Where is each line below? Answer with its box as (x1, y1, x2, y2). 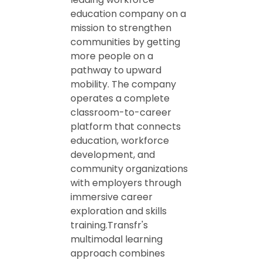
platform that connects (70, 120, 181, 133)
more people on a (70, 49, 153, 63)
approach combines (70, 247, 165, 260)
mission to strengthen (70, 21, 171, 35)
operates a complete (70, 92, 170, 105)
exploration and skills (70, 204, 167, 218)
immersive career (70, 190, 153, 204)
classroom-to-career (70, 106, 171, 119)
